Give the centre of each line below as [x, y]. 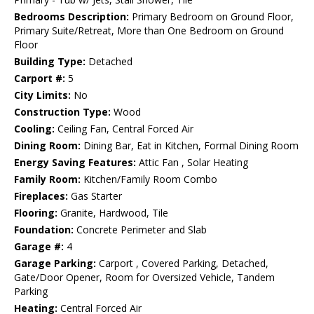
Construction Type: [62, 112]
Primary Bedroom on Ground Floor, [211, 17]
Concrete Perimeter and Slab [140, 230]
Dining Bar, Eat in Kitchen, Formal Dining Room [190, 146]
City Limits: [42, 95]
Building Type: [50, 62]
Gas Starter [95, 196]
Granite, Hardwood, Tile [113, 213]
